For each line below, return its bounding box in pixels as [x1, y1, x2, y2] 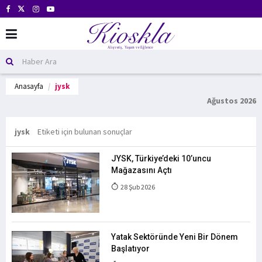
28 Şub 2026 [119, 182, 155, 191]
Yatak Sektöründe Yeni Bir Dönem [111, 232, 238, 242]
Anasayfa [15, 81, 43, 91]
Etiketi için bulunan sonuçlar [37, 126, 132, 137]
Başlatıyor [111, 244, 150, 253]
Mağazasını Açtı [111, 166, 172, 175]
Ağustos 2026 [207, 95, 256, 106]
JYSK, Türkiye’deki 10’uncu [111, 154, 211, 163]
